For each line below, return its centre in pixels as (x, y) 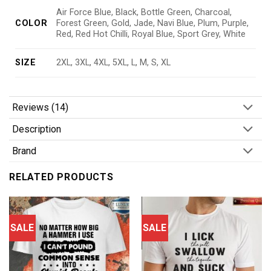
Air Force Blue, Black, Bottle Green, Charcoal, (144, 13)
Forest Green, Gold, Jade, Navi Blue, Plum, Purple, (153, 24)
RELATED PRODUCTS (61, 177)
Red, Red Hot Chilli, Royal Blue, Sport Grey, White (151, 34)
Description (37, 129)
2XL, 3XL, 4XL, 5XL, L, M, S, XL (114, 63)
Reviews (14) (40, 107)
